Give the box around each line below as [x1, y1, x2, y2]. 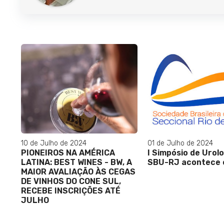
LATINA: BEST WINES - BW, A [21, 157, 132, 167]
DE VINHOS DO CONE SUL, [21, 176, 121, 186]
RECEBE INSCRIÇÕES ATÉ [21, 185, 120, 195]
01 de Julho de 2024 [147, 138, 213, 147]
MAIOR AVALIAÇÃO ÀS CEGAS [21, 166, 135, 176]
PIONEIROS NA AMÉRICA [21, 147, 115, 157]
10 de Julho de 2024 [21, 138, 86, 147]
